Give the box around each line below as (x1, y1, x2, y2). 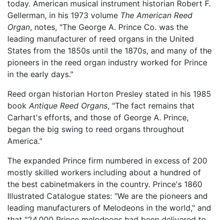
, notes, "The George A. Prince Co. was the (30, 22, 188, 32)
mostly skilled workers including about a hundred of (7, 167, 201, 177)
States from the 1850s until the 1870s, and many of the (7, 45, 212, 55)
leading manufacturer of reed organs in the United (7, 33, 194, 44)
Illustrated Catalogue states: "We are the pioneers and (7, 191, 208, 201)
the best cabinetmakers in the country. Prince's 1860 (7, 179, 202, 189)
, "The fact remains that (108, 100, 194, 110)
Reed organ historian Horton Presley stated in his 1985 (7, 88, 211, 99)
